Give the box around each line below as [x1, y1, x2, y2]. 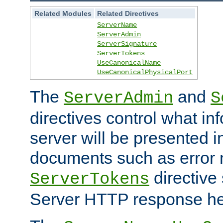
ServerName [97, 20, 137, 29]
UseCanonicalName [97, 58, 161, 67]
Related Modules [34, 9, 92, 17]
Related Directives [97, 9, 159, 17]
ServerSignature [97, 39, 157, 48]
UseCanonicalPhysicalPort [97, 68, 193, 76]
